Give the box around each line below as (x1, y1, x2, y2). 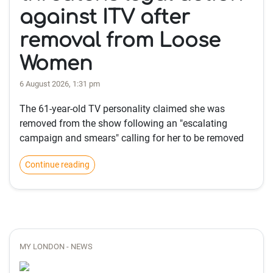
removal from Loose (19, 30, 221, 51)
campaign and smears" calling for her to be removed (19, 132, 244, 144)
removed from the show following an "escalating (19, 118, 227, 129)
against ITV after (19, 7, 190, 28)
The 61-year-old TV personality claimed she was (19, 103, 225, 115)
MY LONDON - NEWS (19, 242, 93, 251)
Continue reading (25, 160, 90, 169)
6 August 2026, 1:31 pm (19, 79, 100, 88)
